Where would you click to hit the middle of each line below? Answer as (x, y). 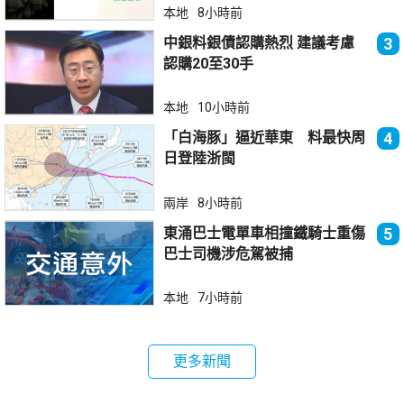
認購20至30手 (209, 63)
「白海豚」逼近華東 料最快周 (265, 138)
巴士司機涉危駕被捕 (229, 253)
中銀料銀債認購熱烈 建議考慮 (230, 42)
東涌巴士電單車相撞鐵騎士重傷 (265, 233)
